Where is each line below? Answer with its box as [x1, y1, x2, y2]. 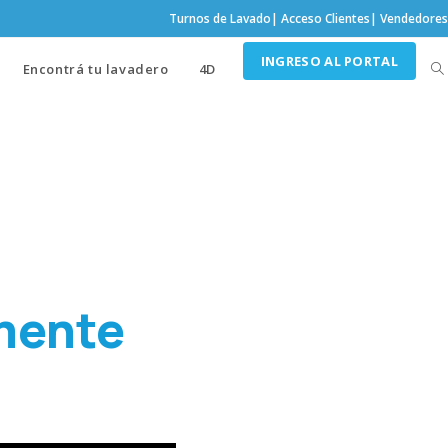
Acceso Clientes [281, 10, 370, 27]
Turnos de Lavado [169, 10, 271, 27]
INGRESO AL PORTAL [260, 52, 398, 70]
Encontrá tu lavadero [22, 60, 169, 78]
